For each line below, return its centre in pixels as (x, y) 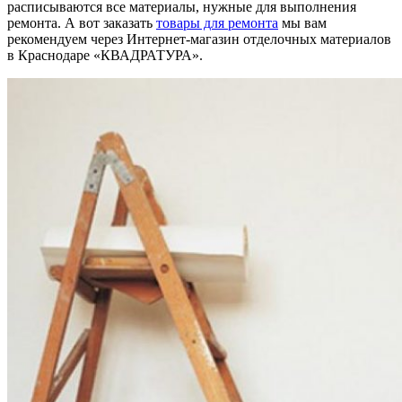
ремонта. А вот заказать (82, 22)
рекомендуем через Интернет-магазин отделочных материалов (199, 39)
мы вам (302, 22)
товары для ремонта (217, 22)
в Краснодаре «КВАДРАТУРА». (105, 55)
